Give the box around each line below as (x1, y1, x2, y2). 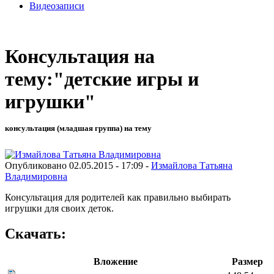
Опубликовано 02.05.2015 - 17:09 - (5, 160, 151, 171)
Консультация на (5, 45, 155, 68)
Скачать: (5, 226, 66, 242)
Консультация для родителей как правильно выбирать (5, 191, 231, 202)
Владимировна (5, 171, 67, 182)
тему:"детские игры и (5, 68, 199, 91)
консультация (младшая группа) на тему (5, 124, 152, 133)
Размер (231, 256, 263, 267)
